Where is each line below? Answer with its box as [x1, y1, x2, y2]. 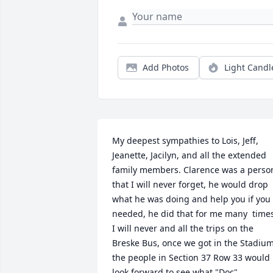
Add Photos [143, 62, 189, 74]
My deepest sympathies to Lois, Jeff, [112, 135, 258, 147]
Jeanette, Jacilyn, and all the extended [112, 149, 266, 161]
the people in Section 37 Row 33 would [112, 252, 270, 264]
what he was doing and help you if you [112, 193, 271, 205]
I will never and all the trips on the [112, 222, 253, 235]
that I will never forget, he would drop [112, 179, 268, 191]
